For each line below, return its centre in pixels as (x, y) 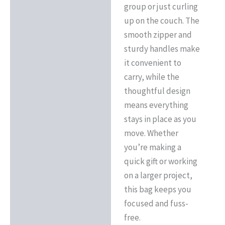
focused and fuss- (156, 203)
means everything (156, 105)
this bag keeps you (157, 189)
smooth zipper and (158, 34)
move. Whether (151, 133)
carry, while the (151, 77)
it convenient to (152, 63)
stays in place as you (160, 119)
